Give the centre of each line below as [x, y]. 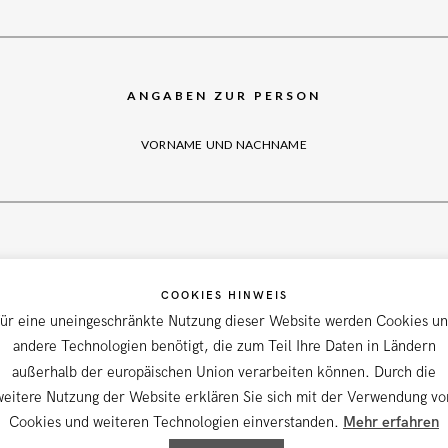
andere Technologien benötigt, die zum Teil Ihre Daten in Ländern [224, 346]
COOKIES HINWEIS [224, 295]
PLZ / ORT [224, 386]
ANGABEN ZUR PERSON [223, 95]
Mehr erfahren [391, 422]
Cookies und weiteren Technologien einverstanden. [176, 422]
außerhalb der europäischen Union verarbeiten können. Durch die [224, 371]
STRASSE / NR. [222, 265]
